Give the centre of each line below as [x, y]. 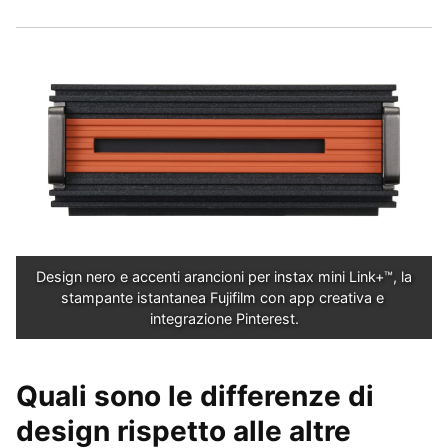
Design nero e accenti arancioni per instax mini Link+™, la [224, 276]
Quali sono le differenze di [195, 395]
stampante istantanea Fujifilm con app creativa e [222, 297]
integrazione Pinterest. [224, 318]
